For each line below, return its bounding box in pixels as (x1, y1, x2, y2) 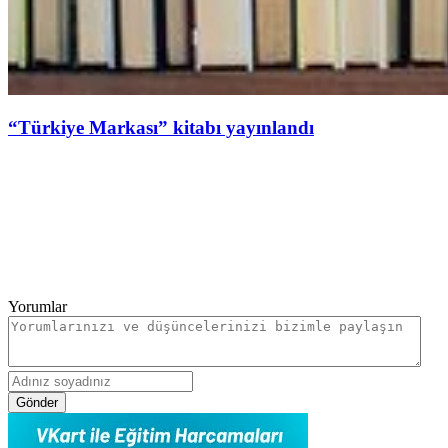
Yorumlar (8, 298, 67, 316)
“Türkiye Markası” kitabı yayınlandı (8, 117, 314, 139)
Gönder (16, 395, 58, 411)
